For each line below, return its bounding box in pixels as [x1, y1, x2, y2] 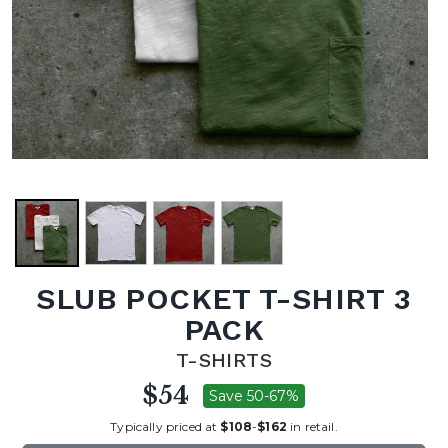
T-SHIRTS [175, 348, 273, 372]
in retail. [286, 418, 338, 434]
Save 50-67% [209, 387, 299, 405]
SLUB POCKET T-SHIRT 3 [36, 281, 412, 316]
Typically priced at [110, 418, 221, 434]
